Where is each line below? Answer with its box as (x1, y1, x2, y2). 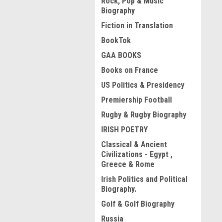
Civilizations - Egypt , (101, 150, 172, 159)
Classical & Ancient (101, 140, 167, 149)
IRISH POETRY (101, 125, 148, 134)
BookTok (101, 36, 131, 45)
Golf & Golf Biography (101, 199, 174, 209)
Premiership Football (101, 95, 172, 105)
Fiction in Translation (101, 21, 173, 30)
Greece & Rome (101, 160, 155, 169)
